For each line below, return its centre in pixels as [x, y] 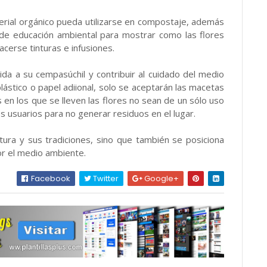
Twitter [105, 178]
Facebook [50, 178]
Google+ [161, 178]
